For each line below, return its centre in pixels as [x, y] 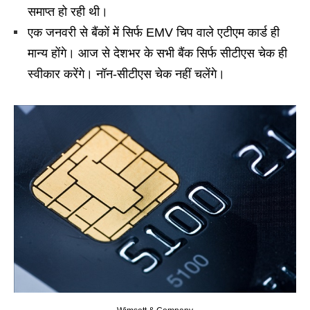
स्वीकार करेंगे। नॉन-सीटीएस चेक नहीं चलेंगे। [126, 74]
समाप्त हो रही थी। [68, 12]
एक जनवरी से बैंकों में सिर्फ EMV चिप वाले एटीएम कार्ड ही [154, 33]
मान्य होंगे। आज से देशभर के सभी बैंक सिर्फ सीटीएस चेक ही [157, 53]
